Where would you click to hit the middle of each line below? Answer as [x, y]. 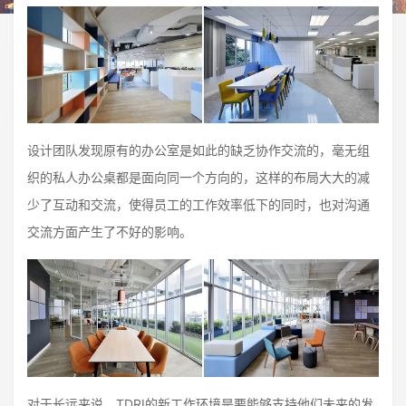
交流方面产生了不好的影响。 [110, 232]
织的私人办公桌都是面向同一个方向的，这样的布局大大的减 [198, 178]
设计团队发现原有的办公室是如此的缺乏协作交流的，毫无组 [198, 150]
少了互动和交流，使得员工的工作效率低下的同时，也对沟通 [198, 205]
